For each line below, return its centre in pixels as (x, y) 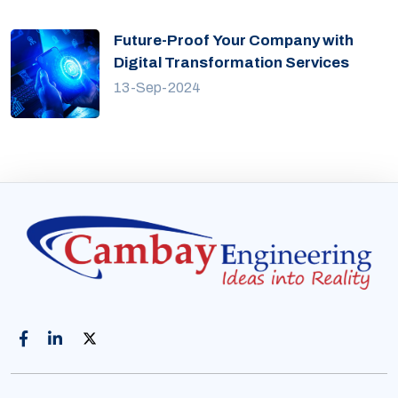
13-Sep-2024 (157, 87)
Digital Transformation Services (231, 62)
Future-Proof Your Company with (234, 40)
